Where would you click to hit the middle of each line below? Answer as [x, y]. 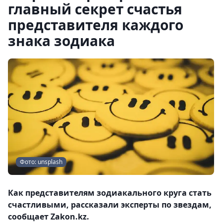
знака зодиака [61, 41]
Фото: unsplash [41, 162]
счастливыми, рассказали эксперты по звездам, [110, 204]
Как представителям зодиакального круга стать [110, 193]
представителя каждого [96, 25]
